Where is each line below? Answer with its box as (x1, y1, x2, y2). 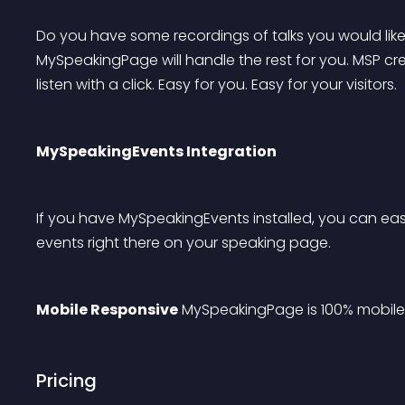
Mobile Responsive (36, 299, 178, 320)
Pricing (36, 368, 97, 393)
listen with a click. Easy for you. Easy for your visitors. (36, 74, 397, 95)
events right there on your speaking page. (36, 232, 331, 253)
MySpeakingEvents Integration (36, 141, 277, 162)
